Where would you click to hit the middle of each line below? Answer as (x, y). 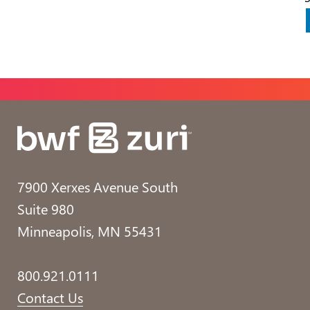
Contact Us (50, 298)
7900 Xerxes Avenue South (98, 187)
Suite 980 (46, 209)
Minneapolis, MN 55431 (90, 231)
